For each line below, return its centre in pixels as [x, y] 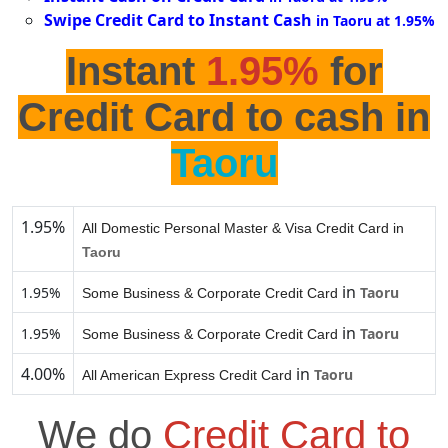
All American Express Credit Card [187, 375]
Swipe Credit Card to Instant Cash [178, 20]
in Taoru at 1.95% [375, 21]
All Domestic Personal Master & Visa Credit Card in [243, 228]
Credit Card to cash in [224, 117]
